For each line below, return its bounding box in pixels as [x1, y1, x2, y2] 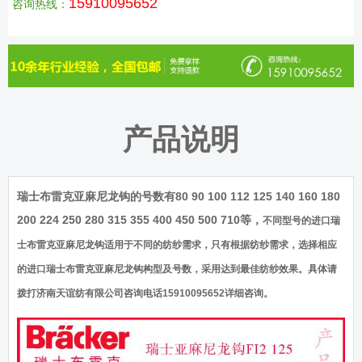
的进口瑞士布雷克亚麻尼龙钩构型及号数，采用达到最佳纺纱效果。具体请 [17, 263, 337, 276]
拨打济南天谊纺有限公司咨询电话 [17, 288, 162, 300]
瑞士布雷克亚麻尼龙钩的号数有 [17, 191, 175, 204]
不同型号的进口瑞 [263, 215, 340, 227]
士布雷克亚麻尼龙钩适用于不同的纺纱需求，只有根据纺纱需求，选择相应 [17, 239, 337, 251]
